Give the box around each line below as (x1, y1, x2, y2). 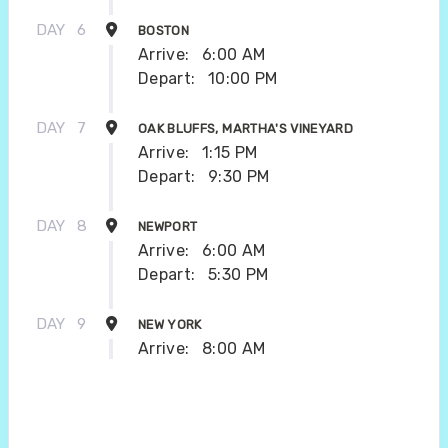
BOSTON (138, 22, 190, 38)
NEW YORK (138, 316, 202, 332)
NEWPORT (138, 218, 198, 234)
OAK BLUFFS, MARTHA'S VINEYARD (138, 120, 354, 136)
